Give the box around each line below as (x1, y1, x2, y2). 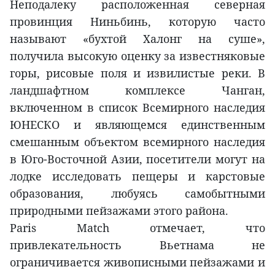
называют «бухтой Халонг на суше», (10, 31, 265, 47)
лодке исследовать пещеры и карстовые (10, 169, 265, 184)
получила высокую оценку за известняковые (10, 48, 265, 64)
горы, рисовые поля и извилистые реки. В (10, 66, 265, 81)
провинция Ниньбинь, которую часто (10, 14, 265, 29)
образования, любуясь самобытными (10, 186, 265, 201)
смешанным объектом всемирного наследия (10, 134, 265, 150)
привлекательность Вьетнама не (10, 238, 265, 253)
